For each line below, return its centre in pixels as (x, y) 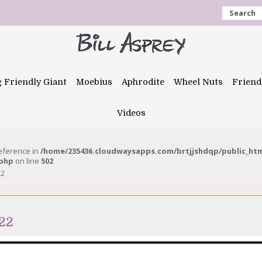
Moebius (94, 82)
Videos (131, 113)
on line (27, 161)
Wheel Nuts (198, 82)
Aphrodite (143, 82)
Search (242, 13)
